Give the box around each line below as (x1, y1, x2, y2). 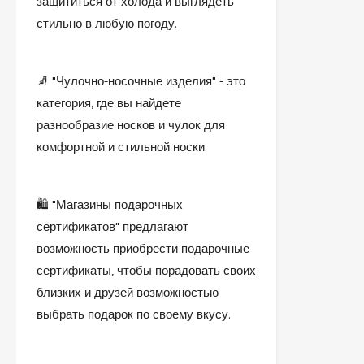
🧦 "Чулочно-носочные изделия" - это (37, 73, 245, 89)
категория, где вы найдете (37, 95, 181, 110)
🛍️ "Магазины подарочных (37, 197, 183, 212)
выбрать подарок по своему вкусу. (37, 306, 231, 322)
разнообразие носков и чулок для (37, 117, 225, 132)
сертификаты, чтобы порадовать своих (37, 262, 256, 278)
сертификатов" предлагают (37, 219, 188, 234)
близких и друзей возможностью (37, 284, 219, 300)
